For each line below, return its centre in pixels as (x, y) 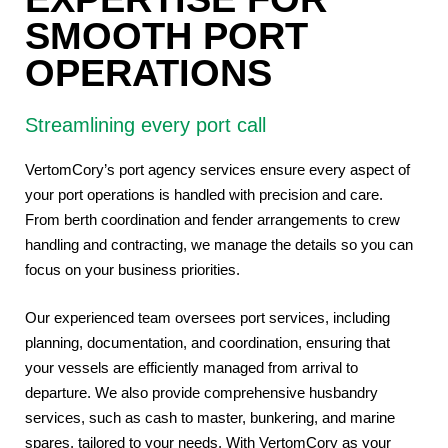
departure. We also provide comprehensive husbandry (201, 392)
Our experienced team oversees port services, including (207, 317)
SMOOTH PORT (166, 36)
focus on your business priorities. (132, 270)
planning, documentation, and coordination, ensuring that (207, 342)
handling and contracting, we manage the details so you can (218, 245)
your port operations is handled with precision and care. (203, 195)
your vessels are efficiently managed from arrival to (191, 367)
